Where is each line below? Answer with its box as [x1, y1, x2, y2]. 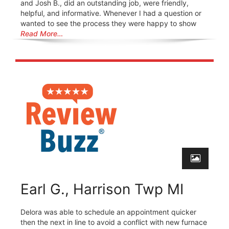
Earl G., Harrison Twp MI [20, 180, 184, 198]
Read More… [20, 29, 63, 38]
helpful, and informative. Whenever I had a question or [20, 8, 201, 17]
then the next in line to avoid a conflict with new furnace [20, 217, 207, 226]
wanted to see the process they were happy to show [20, 18, 196, 28]
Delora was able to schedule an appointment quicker [20, 207, 196, 216]
